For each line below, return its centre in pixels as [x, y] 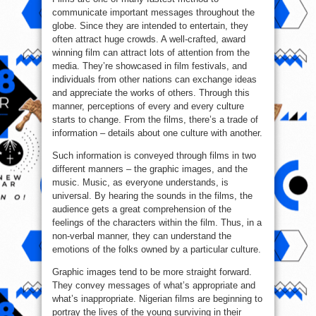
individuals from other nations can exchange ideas [154, 79]
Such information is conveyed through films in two [154, 155]
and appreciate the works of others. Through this [151, 92]
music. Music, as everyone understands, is [140, 182]
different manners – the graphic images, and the [150, 169]
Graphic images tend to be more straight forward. [152, 272]
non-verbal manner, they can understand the [142, 236]
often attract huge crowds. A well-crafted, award [149, 39]
